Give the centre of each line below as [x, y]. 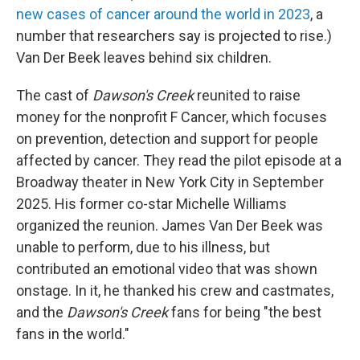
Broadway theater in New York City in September [170, 182]
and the [41, 312]
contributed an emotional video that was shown [167, 269]
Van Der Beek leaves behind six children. [144, 57]
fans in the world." [73, 334]
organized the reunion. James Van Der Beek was [170, 225]
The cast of [54, 95]
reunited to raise [249, 95]
